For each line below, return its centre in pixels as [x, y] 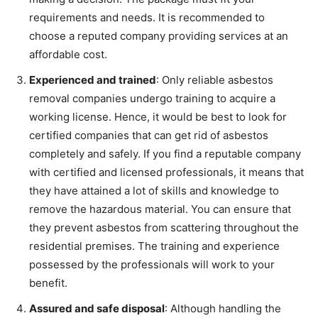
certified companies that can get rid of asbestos [149, 136]
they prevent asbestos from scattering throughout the [164, 228]
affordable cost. [70, 55]
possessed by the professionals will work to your [152, 265]
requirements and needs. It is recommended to [147, 18]
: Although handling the [223, 309]
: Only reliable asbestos [215, 80]
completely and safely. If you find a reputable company [165, 154]
